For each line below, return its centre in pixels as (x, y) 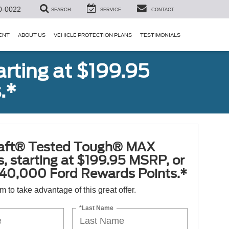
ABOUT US (32, 35)
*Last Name (97, 208)
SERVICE (111, 10)
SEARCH (61, 10)
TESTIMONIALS (160, 35)
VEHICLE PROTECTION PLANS (93, 35)
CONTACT (163, 10)
